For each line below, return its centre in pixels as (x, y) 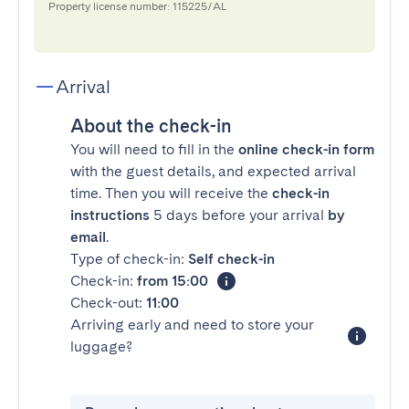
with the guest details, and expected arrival (213, 171)
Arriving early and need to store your (192, 325)
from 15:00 (173, 281)
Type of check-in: (129, 259)
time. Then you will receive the (171, 193)
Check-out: (108, 303)
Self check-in (231, 259)
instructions (110, 215)
